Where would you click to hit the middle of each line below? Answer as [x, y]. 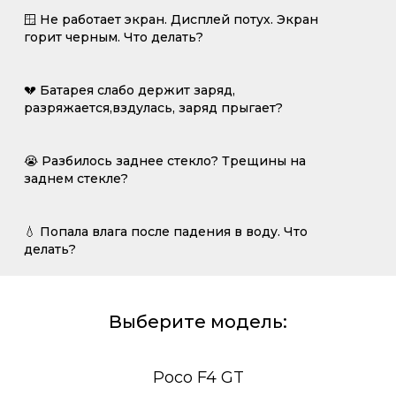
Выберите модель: [198, 322]
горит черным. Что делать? [114, 37]
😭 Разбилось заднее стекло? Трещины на [165, 161]
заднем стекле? [76, 179]
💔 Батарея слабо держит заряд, [129, 90]
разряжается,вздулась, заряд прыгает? [153, 108]
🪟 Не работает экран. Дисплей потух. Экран [171, 19]
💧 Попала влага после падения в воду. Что [166, 232]
